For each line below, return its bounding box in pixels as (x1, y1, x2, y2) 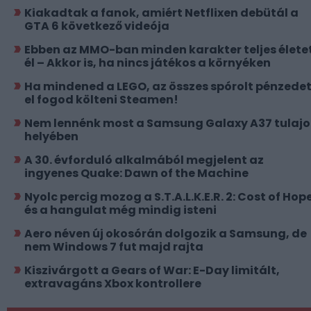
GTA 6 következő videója (24, 17, 169, 34)
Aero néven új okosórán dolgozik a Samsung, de (24, 225, 307, 242)
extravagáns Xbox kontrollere (24, 275, 201, 292)
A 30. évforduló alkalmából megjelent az (24, 151, 264, 168)
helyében (24, 128, 78, 144)
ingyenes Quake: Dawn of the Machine (24, 165, 249, 181)
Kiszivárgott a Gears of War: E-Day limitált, (24, 262, 280, 278)
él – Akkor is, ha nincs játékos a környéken (24, 54, 271, 71)
